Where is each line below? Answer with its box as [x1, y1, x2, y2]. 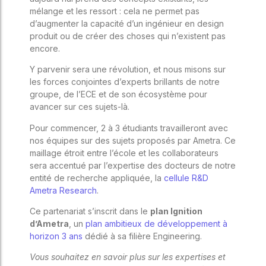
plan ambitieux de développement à [85, 218, 227, 229]
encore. [30, 43, 60, 53]
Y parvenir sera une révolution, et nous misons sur [30, 64, 226, 75]
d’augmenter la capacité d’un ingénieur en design [30, 18, 224, 28]
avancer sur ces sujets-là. [30, 102, 132, 112]
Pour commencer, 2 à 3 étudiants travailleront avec [30, 122, 228, 133]
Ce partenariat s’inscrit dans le [30, 206, 150, 217]
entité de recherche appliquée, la [30, 172, 164, 183]
